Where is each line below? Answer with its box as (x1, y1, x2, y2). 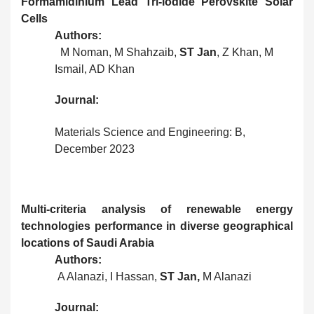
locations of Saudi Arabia (21, 237, 154, 250)
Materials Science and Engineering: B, (55, 126, 245, 139)
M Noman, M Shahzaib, (55, 46, 179, 59)
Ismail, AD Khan (55, 63, 135, 76)
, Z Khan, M (217, 46, 273, 59)
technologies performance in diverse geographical (21, 220, 293, 233)
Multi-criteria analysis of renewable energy (21, 203, 293, 216)
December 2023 (55, 143, 135, 156)
